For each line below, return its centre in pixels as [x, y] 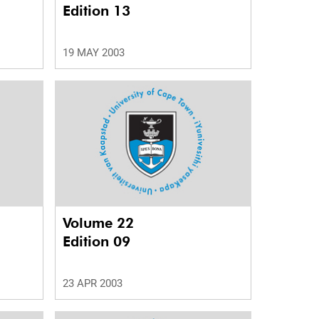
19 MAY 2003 [93, 53]
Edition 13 [96, 11]
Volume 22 [100, 223]
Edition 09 [96, 242]
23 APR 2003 [92, 284]
